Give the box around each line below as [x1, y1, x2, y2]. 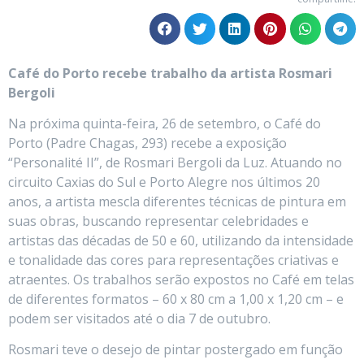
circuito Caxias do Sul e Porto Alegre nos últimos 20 [8, 173, 320, 192]
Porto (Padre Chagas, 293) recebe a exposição [8, 134, 287, 153]
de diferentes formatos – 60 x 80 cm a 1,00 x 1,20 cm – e [8, 290, 344, 309]
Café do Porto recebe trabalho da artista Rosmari [8, 63, 332, 82]
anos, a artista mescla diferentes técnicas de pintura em [8, 193, 346, 211]
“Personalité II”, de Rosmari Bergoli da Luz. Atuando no [8, 154, 342, 172]
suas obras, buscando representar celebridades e [8, 212, 309, 231]
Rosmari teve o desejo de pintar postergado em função [8, 340, 343, 359]
